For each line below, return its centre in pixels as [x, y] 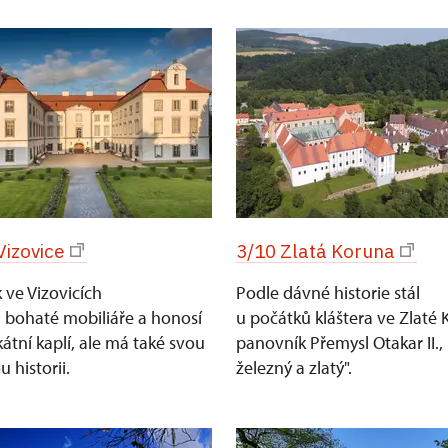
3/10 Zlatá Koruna [315, 251]
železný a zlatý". [294, 367]
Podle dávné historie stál [328, 292]
